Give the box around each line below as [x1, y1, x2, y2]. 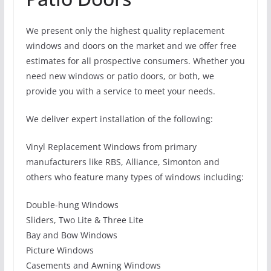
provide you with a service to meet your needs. [25, 85, 215, 97]
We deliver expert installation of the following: [25, 113, 213, 125]
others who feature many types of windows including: [25, 171, 244, 183]
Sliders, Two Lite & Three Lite [25, 214, 143, 226]
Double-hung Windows [25, 198, 119, 211]
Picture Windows [25, 244, 94, 256]
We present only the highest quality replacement [25, 24, 224, 36]
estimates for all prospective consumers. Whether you [25, 54, 245, 67]
